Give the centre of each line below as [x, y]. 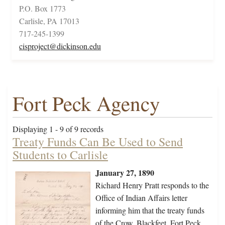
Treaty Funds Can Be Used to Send [98, 142]
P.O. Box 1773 [42, 9]
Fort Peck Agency [86, 103]
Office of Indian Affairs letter [141, 198]
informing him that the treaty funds [150, 210]
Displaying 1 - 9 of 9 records [58, 129]
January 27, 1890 [125, 173]
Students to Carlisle [60, 155]
